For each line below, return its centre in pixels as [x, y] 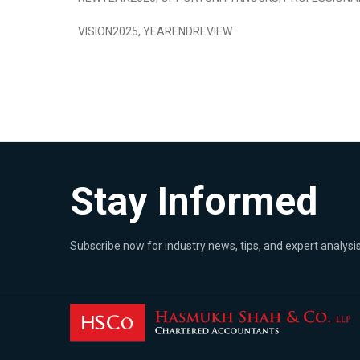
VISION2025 [108, 31]
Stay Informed [194, 201]
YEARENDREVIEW [188, 31]
